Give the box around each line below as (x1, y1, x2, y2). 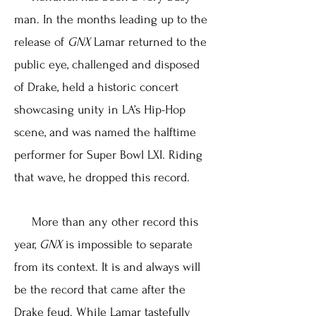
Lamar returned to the (90, 35, 207, 49)
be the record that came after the (14, 283, 186, 297)
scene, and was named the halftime (14, 126, 196, 140)
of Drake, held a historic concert (14, 80, 178, 95)
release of (14, 35, 68, 49)
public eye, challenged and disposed (14, 58, 200, 72)
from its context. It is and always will (14, 260, 200, 274)
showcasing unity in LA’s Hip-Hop (14, 103, 186, 117)
